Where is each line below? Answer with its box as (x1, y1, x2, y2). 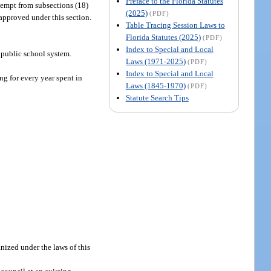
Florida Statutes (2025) (125, 32, 201, 42)
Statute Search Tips (125, 93, 189, 102)
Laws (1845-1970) (125, 80, 186, 90)
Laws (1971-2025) (125, 56, 186, 66)
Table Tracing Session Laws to (125, 20, 225, 30)
